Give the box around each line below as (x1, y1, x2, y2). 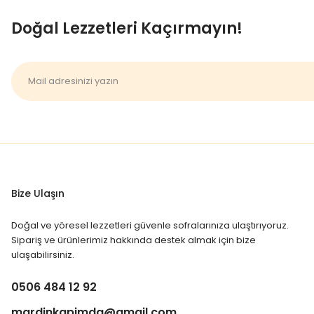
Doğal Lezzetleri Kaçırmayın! (11, 18, 243, 39)
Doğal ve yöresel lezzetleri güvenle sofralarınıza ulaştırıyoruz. (11, 219, 289, 232)
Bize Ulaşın (11, 186, 64, 200)
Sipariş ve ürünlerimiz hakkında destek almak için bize (11, 233, 256, 247)
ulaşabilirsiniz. (11, 248, 74, 261)
